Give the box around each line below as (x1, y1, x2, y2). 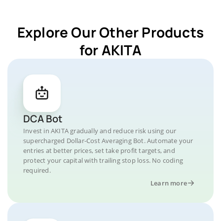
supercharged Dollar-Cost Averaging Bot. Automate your (23, 136, 193, 145)
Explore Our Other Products (17, 23, 204, 41)
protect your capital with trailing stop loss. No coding (23, 156, 184, 165)
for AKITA (79, 40, 142, 59)
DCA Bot (23, 112, 62, 125)
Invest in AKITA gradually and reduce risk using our (23, 126, 177, 135)
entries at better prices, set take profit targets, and (23, 146, 175, 155)
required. (23, 166, 51, 175)
